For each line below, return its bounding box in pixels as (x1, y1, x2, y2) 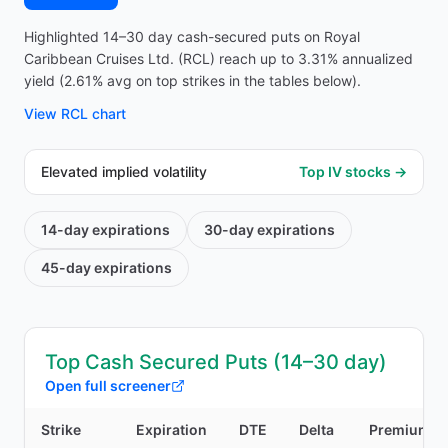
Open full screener (45, 377, 171, 394)
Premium (369, 421, 431, 438)
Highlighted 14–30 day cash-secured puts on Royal (24, 28, 360, 45)
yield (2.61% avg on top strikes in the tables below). (24, 72, 361, 89)
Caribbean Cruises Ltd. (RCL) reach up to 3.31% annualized (24, 50, 413, 67)
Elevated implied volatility (41, 163, 207, 180)
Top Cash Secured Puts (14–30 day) (45, 350, 387, 374)
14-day (41, 221, 89, 238)
